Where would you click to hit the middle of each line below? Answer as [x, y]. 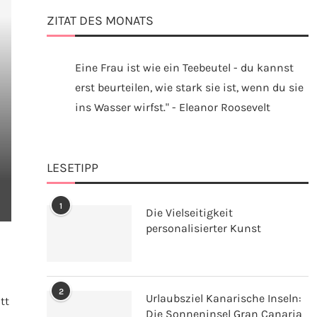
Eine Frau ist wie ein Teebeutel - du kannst [184, 68]
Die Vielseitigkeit [189, 213]
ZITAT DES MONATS [100, 21]
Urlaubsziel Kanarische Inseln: [224, 298]
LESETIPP [73, 168]
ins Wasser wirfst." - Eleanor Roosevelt [173, 107]
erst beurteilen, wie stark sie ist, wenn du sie [189, 87]
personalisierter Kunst [203, 228]
